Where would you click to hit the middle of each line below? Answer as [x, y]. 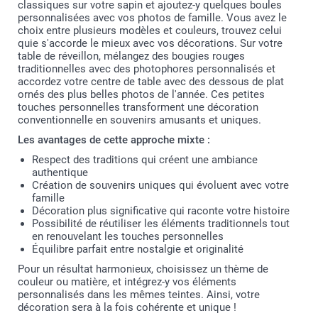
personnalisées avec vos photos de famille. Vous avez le [152, 18]
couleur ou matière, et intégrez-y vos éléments [127, 282]
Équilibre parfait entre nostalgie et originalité [138, 250]
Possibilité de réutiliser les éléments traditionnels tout [161, 224]
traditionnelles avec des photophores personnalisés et [147, 69]
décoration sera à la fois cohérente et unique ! [127, 308]
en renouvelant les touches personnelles [128, 237]
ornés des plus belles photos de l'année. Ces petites [141, 95]
